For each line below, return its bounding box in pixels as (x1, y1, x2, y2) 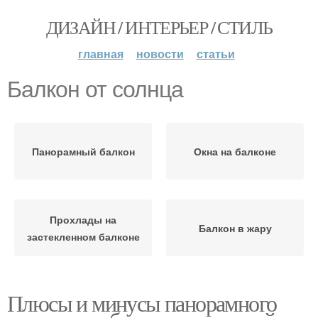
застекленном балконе (26, 229, 140, 243)
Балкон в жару (198, 221, 272, 235)
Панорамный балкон (31, 144, 135, 158)
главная (77, 45, 124, 62)
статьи (196, 45, 235, 62)
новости (136, 45, 184, 62)
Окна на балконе (194, 144, 276, 158)
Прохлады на (50, 212, 116, 226)
